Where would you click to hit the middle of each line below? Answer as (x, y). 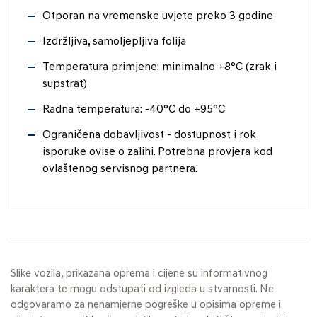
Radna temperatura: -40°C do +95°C (134, 109)
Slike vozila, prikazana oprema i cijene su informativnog (139, 274)
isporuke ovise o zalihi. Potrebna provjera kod (157, 152)
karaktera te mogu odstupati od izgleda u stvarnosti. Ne (142, 289)
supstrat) (65, 84)
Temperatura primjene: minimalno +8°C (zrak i (160, 67)
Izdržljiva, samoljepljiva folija (114, 41)
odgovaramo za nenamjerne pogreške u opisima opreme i (146, 305)
